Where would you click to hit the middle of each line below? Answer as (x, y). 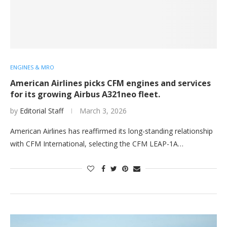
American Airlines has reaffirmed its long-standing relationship (111, 131)
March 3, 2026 (103, 111)
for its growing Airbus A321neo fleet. (85, 94)
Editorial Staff (42, 111)
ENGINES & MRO (32, 67)
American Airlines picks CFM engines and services (110, 83)
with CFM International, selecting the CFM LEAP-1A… (97, 144)
